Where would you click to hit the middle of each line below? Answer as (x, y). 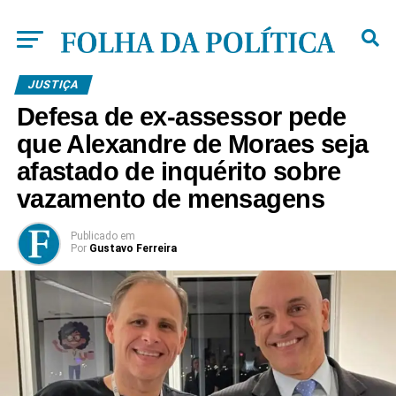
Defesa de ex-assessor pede (181, 117)
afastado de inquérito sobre (179, 171)
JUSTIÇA (53, 84)
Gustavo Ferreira (133, 248)
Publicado (94, 236)
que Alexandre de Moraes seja (192, 144)
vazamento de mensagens (170, 199)
